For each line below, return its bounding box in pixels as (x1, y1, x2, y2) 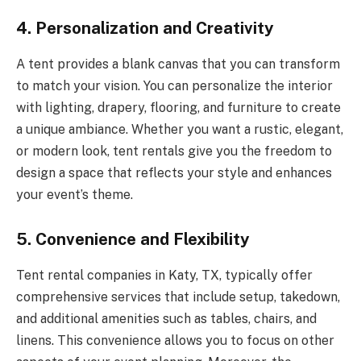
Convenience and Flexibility (35, 230, 250, 250)
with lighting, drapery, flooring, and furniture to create (16, 99, 341, 115)
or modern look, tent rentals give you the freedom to (16, 143, 332, 159)
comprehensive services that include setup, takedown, (16, 288, 340, 305)
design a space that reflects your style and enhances (16, 164, 332, 180)
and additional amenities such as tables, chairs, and (16, 310, 317, 326)
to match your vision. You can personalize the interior (16, 77, 333, 93)
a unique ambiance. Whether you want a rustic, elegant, (16, 121, 343, 137)
